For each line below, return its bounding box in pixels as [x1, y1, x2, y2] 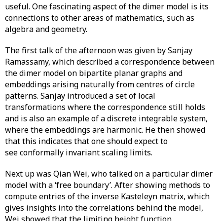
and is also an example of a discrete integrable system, [5, 113, 208, 124]
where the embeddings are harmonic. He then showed [5, 124, 205, 136]
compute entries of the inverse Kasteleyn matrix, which [5, 191, 210, 202]
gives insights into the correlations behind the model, [5, 202, 203, 214]
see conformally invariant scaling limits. [5, 147, 158, 158]
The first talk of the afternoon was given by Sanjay [5, 45, 192, 56]
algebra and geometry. [5, 24, 93, 35]
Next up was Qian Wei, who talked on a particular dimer [5, 168, 213, 180]
